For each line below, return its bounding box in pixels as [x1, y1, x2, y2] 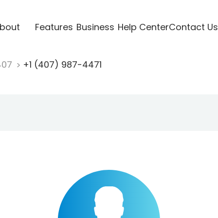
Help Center [117, 20, 169, 33]
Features [35, 20, 73, 33]
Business [76, 20, 114, 33]
